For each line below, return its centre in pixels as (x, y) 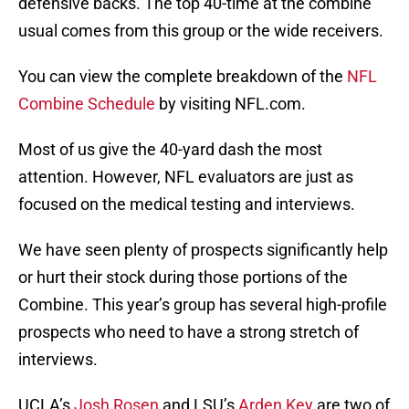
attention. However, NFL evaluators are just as (186, 177)
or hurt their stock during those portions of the (183, 278)
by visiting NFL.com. (231, 104)
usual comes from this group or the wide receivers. (201, 31)
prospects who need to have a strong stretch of (189, 332)
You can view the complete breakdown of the (183, 77)
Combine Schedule (87, 104)
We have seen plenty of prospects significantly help (203, 250)
